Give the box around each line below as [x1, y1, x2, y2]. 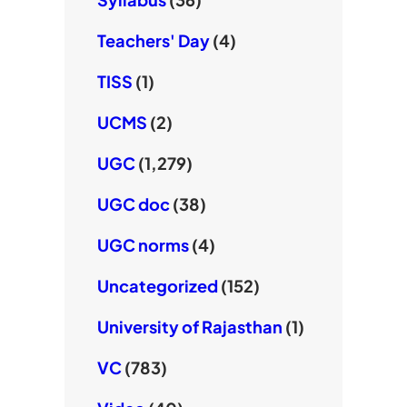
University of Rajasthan [96, 316, 283, 338]
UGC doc [96, 194, 170, 215]
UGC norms [96, 234, 189, 256]
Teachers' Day [96, 30, 210, 52]
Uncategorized [96, 275, 218, 297]
